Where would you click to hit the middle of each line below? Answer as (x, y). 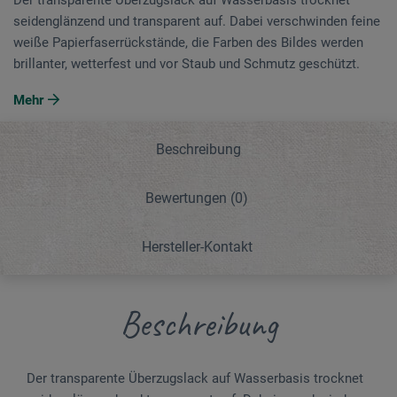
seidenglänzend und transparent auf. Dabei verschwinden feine (197, 21)
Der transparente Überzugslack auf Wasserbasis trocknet (195, 378)
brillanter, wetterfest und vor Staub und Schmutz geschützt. (187, 63)
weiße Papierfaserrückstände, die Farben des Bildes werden (188, 42)
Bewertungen (188, 198)
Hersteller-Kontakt (197, 246)
